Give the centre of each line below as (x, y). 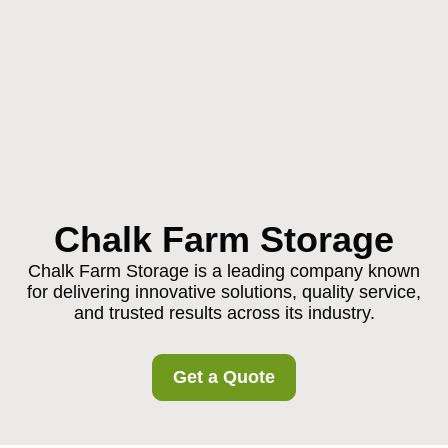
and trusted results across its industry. (224, 313)
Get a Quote (224, 377)
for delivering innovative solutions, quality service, (224, 292)
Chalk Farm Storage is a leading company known (224, 271)
